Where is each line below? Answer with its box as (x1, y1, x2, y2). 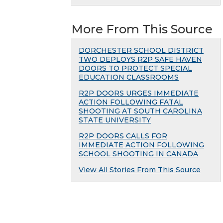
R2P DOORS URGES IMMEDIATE (79, 89, 199, 98)
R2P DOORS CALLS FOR (79, 131, 167, 141)
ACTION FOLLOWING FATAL (79, 98, 183, 107)
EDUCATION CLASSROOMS (79, 73, 179, 82)
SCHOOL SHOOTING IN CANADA (79, 149, 198, 159)
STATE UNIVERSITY (79, 115, 151, 125)
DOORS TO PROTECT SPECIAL (79, 64, 192, 73)
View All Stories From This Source (79, 165, 201, 175)
